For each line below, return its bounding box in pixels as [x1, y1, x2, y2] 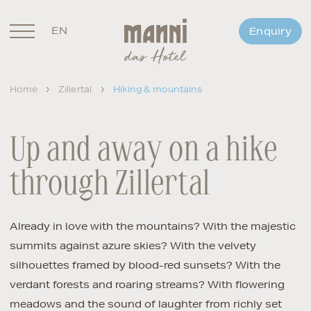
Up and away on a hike [9, 135, 279, 169]
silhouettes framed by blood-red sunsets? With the [9, 259, 280, 271]
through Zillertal [9, 169, 211, 203]
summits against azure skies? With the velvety [9, 239, 256, 252]
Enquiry [249, 24, 292, 37]
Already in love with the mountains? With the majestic [9, 220, 296, 233]
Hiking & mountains [112, 83, 203, 95]
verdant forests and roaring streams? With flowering [9, 278, 285, 291]
